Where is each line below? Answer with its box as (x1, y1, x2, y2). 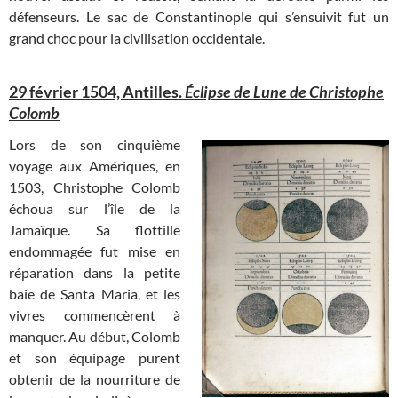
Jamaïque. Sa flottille (9, 220, 180, 238)
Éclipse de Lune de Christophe (185, 81, 384, 101)
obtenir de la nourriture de (9, 370, 180, 387)
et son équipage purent (9, 348, 180, 366)
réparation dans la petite (9, 263, 180, 281)
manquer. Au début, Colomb (9, 327, 180, 345)
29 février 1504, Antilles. (9, 81, 185, 101)
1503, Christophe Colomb (9, 178, 180, 195)
